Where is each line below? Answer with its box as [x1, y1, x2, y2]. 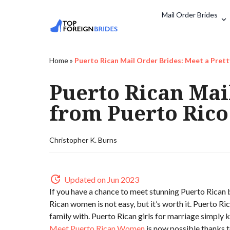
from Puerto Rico [49, 99, 228, 127]
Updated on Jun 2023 [64, 174, 139, 184]
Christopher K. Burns [49, 136, 117, 144]
